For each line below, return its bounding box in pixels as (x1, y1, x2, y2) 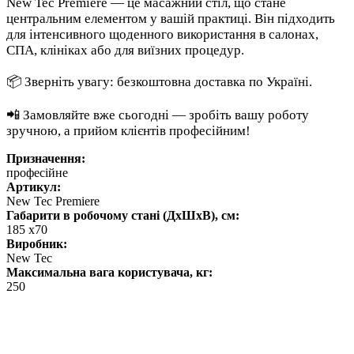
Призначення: (6, 152, 85, 166)
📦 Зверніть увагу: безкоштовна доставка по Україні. (6, 74, 312, 90)
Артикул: (6, 180, 61, 194)
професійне (6, 166, 68, 180)
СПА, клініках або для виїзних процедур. (6, 43, 244, 58)
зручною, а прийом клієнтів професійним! (6, 123, 250, 139)
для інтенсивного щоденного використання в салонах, (6, 27, 318, 43)
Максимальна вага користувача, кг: (6, 265, 213, 280)
